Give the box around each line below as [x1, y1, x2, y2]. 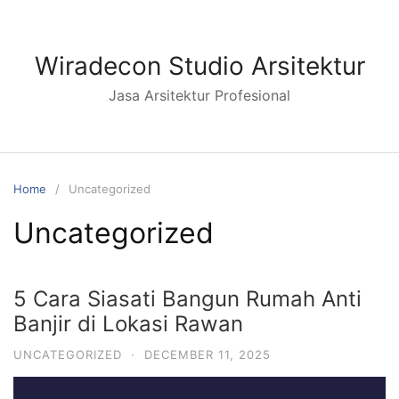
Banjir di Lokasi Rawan [13, 311, 243, 337]
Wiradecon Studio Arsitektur [34, 51, 365, 81]
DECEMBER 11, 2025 [144, 347, 271, 362]
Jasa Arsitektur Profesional [109, 86, 290, 104]
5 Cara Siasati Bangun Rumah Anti [13, 286, 362, 312]
